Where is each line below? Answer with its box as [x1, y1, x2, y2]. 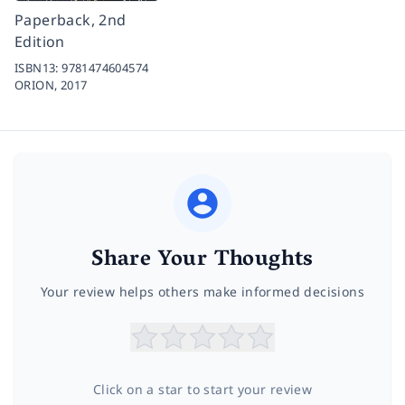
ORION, [14, 77, 61, 94]
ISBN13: [14, 60, 62, 77]
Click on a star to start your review [92, 381, 313, 399]
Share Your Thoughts [91, 240, 314, 282]
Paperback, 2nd [14, 10, 127, 31]
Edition [14, 32, 65, 52]
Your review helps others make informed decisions [40, 283, 365, 301]
